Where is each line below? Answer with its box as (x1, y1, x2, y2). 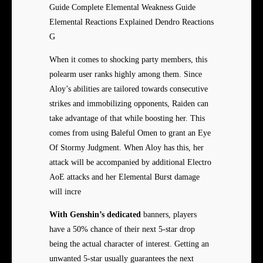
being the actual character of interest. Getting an (49, 240, 209, 249)
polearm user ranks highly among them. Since (49, 70, 202, 79)
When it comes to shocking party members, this (49, 55, 207, 65)
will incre (49, 187, 81, 197)
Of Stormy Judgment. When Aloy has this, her (49, 143, 204, 153)
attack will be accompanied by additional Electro (49, 158, 211, 167)
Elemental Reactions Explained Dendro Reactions (49, 18, 214, 27)
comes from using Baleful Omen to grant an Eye (49, 129, 211, 138)
